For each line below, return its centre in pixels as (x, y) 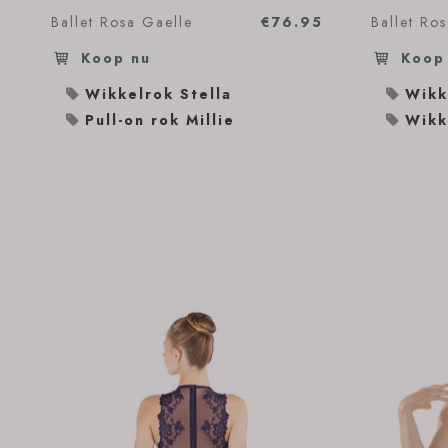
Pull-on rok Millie (160, 120)
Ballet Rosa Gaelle (122, 22)
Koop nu (112, 58)
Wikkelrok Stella (158, 94)
